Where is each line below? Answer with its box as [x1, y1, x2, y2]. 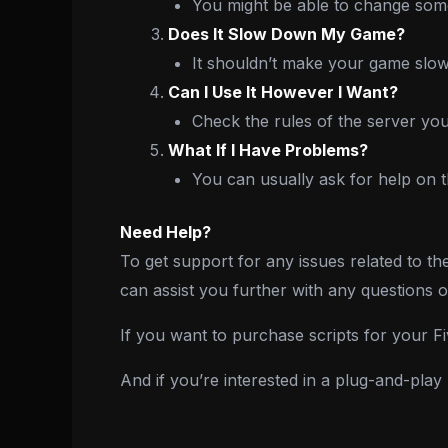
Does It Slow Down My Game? [168, 23, 405, 44]
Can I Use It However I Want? [168, 81, 398, 102]
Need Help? [120, 221, 211, 242]
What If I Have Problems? [168, 139, 368, 160]
